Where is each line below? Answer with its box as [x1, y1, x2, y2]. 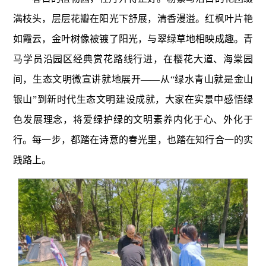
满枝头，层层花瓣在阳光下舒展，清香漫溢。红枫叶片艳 [12, 14, 254, 24]
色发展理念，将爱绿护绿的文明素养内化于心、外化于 [12, 115, 254, 125]
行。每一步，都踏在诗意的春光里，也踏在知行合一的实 [12, 135, 254, 145]
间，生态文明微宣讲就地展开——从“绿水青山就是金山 [12, 74, 254, 85]
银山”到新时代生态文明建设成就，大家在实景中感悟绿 [12, 94, 254, 105]
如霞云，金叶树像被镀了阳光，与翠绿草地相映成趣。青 [12, 34, 254, 45]
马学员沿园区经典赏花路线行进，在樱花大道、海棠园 [12, 54, 254, 65]
